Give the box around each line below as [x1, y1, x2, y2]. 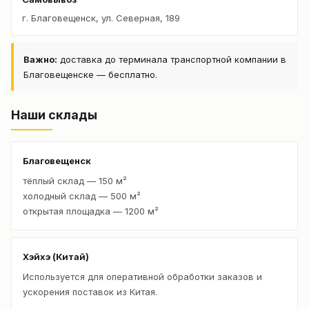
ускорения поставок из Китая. [23, 286, 157, 298]
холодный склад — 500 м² [23, 190, 141, 202]
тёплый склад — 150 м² [23, 175, 127, 187]
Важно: [23, 54, 57, 66]
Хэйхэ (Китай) [23, 251, 89, 263]
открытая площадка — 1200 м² [23, 206, 159, 217]
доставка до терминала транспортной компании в [57, 54, 286, 66]
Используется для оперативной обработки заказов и [23, 271, 262, 283]
